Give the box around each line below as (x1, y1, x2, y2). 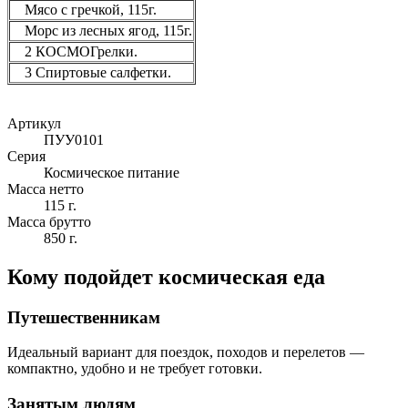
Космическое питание (44, 164, 179, 180)
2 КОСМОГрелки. (25, 43, 138, 59)
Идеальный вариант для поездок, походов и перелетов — (7, 344, 364, 361)
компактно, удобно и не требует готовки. (7, 361, 262, 377)
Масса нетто (7, 180, 84, 197)
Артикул (7, 115, 61, 131)
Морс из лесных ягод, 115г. (25, 22, 192, 38)
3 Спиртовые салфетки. (25, 64, 175, 80)
